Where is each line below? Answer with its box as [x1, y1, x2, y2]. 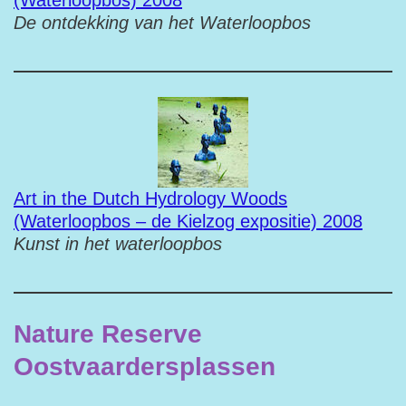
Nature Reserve [14, 320, 202, 348]
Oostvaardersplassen [14, 353, 275, 381]
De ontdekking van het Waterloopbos [14, 13, 311, 33]
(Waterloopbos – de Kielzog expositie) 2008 [14, 211, 362, 231]
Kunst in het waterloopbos [14, 234, 222, 254]
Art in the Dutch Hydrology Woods [14, 188, 287, 208]
